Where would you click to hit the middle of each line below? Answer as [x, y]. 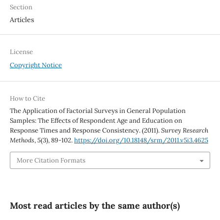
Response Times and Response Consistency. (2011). [85, 131]
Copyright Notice [36, 65]
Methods [22, 140]
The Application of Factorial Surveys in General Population [97, 111]
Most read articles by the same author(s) [95, 205]
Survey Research [184, 131]
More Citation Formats [51, 160]
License [21, 52]
